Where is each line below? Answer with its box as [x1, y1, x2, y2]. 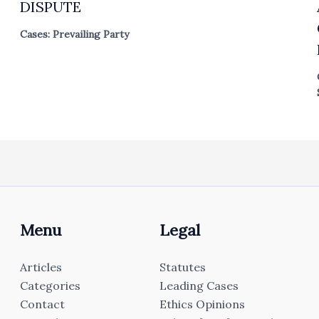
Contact [20, 297, 66, 312]
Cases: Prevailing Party [20, 28, 130, 41]
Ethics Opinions [159, 297, 245, 312]
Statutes [159, 260, 206, 275]
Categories [20, 278, 81, 293]
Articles [20, 260, 63, 275]
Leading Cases [159, 278, 239, 293]
